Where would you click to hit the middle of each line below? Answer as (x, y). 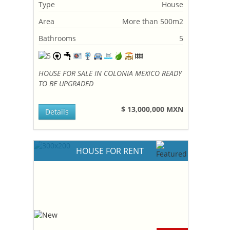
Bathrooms (57, 38)
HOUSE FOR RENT (111, 151)
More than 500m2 (153, 21)
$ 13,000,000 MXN (152, 109)
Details (57, 112)
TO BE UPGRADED (66, 83)
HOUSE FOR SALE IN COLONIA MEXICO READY (110, 73)
